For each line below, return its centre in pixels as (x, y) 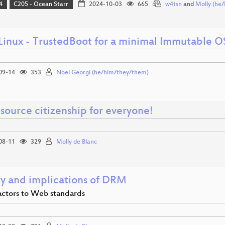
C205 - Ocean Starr (41, 5)
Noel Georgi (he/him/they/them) (102, 73)
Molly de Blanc (77, 142)
